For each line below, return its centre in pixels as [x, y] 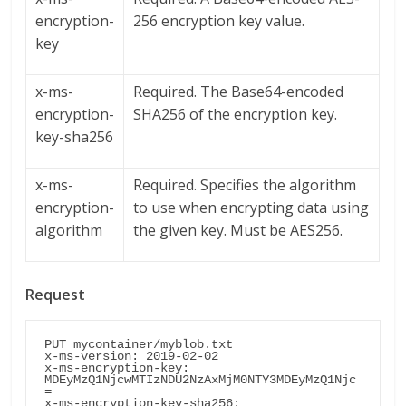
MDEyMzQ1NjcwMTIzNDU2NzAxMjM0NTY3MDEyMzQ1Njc [201, 380]
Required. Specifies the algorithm [245, 185]
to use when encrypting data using [251, 208]
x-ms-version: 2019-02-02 [132, 357]
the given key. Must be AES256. [238, 231]
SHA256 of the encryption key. [236, 115]
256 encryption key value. [219, 21]
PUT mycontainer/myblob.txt [139, 345]
